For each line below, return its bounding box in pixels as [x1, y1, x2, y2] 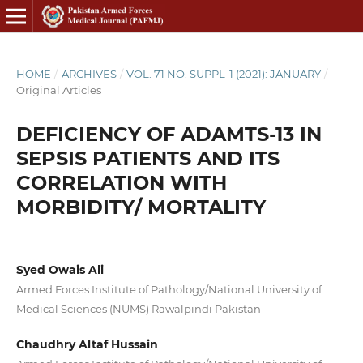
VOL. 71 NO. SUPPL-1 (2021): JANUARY [126, 66, 322, 80]
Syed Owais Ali [15, 262, 104, 277]
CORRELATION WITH [15, 170, 227, 194]
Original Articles [15, 83, 101, 96]
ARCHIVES [61, 66, 117, 80]
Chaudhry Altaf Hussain [15, 337, 158, 352]
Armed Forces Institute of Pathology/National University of [15, 282, 322, 296]
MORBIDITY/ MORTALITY [15, 194, 266, 219]
